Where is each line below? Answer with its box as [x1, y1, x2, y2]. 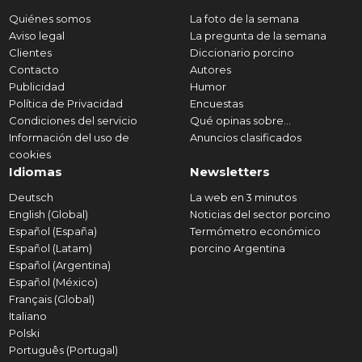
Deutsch [8, 191, 53, 204]
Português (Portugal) [8, 343, 118, 356]
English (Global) [8, 208, 88, 221]
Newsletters [189, 164, 270, 179]
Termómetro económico [189, 225, 321, 238]
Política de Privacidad [8, 97, 123, 110]
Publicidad [8, 80, 65, 93]
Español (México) [8, 276, 98, 288]
